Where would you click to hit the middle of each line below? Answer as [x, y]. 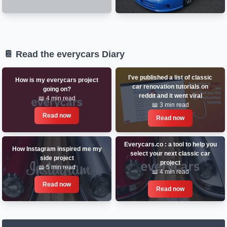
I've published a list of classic [170, 78]
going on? [57, 89]
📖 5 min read [57, 167]
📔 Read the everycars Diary [64, 54]
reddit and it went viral [170, 96]
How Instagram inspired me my [57, 149]
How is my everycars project [57, 80]
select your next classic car [170, 154]
